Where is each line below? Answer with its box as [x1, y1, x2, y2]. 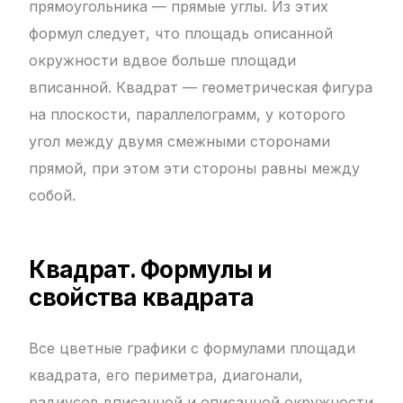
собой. [29, 186, 76, 205]
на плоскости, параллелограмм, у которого [29, 105, 346, 124]
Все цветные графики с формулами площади [29, 339, 356, 358]
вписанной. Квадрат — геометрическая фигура [29, 78, 373, 97]
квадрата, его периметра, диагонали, [29, 366, 304, 385]
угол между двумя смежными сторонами [29, 132, 331, 151]
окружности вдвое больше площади [29, 51, 297, 70]
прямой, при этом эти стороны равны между [29, 159, 361, 178]
